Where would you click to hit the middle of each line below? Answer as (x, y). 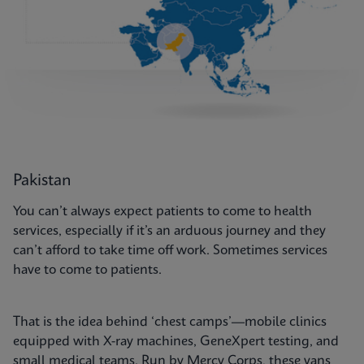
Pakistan (42, 182)
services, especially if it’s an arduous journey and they (169, 232)
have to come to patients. (87, 271)
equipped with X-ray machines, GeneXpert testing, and (176, 342)
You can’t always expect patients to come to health (162, 212)
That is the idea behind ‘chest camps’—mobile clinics (170, 323)
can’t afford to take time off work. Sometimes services (170, 251)
